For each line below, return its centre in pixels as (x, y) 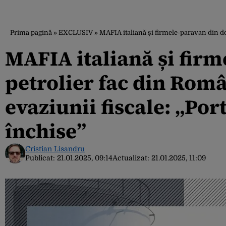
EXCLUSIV (76, 33)
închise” (46, 131)
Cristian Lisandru (55, 149)
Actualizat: (132, 158)
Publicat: (41, 158)
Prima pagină (31, 33)
